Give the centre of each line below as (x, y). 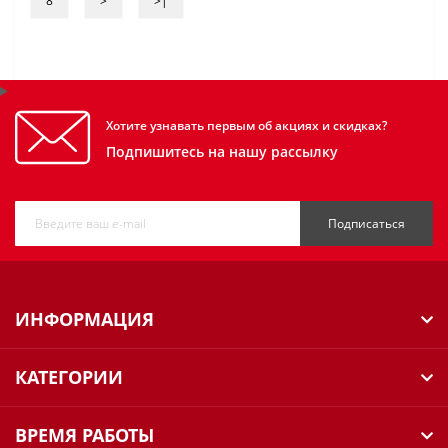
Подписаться (366, 223)
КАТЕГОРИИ (69, 377)
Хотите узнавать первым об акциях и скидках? (246, 125)
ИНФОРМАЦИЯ (84, 319)
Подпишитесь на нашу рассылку (222, 151)
